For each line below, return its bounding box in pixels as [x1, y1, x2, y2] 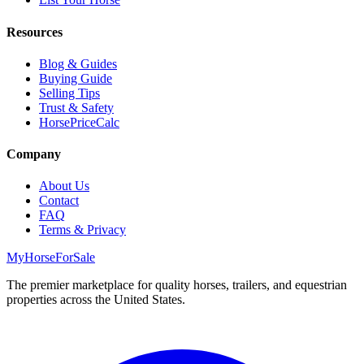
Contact [39, 193, 79, 208]
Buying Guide [39, 71, 112, 85]
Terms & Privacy [39, 223, 126, 237]
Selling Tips [39, 85, 100, 100]
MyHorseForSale [6, 250, 95, 265]
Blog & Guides [39, 56, 117, 71]
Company [6, 147, 61, 162]
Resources [6, 24, 63, 39]
